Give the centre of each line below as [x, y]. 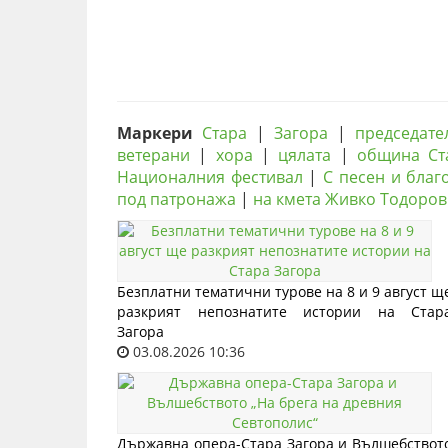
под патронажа [176, 199]
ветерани [153, 155]
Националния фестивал [210, 177]
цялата [305, 155]
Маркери [155, 133]
